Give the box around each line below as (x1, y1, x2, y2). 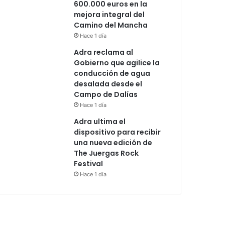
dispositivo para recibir (74, 127, 161, 137)
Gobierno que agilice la (74, 57, 160, 68)
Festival (74, 158, 103, 169)
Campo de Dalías (74, 89, 138, 99)
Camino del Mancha (74, 20, 148, 30)
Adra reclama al (74, 47, 134, 57)
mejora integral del (74, 9, 145, 20)
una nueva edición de (74, 137, 153, 148)
